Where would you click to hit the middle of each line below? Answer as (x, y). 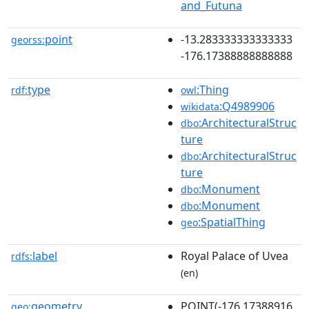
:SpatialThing (232, 222)
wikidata (200, 106)
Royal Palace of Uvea (235, 256)
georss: (28, 39)
